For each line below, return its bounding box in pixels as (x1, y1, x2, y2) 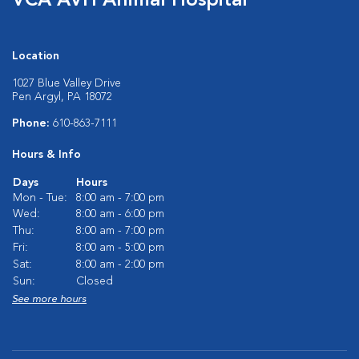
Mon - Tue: (13, 192, 67, 204)
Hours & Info (12, 149, 81, 160)
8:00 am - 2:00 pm (76, 259, 164, 270)
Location (12, 50, 59, 62)
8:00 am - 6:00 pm (76, 208, 164, 220)
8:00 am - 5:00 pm (76, 242, 164, 253)
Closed (76, 276, 113, 287)
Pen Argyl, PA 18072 (12, 91, 112, 103)
